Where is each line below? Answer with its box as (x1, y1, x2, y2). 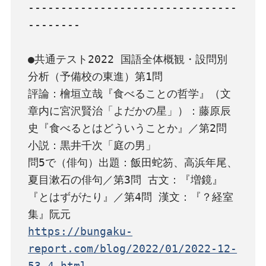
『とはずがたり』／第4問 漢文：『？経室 (28, 190, 234, 203)
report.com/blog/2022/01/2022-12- (28, 242, 237, 255)
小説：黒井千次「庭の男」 (28, 138, 157, 151)
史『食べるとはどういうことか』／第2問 (28, 121, 227, 134)
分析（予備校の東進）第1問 (28, 69, 163, 83)
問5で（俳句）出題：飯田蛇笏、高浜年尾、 (28, 156, 238, 169)
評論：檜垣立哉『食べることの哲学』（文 (28, 87, 232, 100)
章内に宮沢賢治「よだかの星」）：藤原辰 (28, 104, 232, 117)
